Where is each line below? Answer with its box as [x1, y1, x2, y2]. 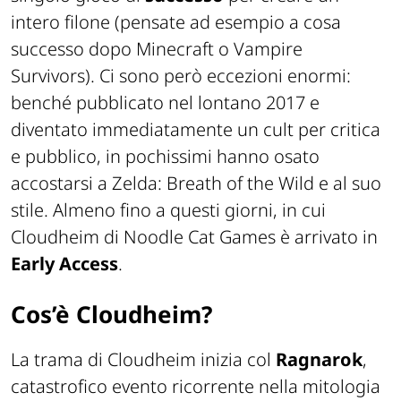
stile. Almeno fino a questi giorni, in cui [11, 197, 326, 222]
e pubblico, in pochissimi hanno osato [11, 143, 320, 168]
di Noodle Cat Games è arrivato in [104, 224, 378, 249]
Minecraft [136, 36, 218, 61]
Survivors [11, 63, 85, 88]
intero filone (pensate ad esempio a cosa [11, 9, 341, 34]
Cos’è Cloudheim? [11, 297, 212, 330]
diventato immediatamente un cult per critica [11, 116, 380, 141]
